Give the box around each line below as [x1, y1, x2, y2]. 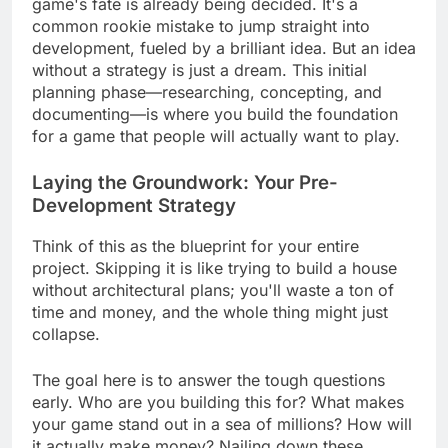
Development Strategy [32, 211, 236, 235]
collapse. [32, 342, 100, 363]
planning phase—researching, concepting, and [32, 99, 382, 120]
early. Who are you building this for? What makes [32, 410, 404, 431]
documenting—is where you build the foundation [32, 121, 398, 142]
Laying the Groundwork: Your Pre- [32, 188, 338, 212]
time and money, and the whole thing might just [32, 320, 388, 341]
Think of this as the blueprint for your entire [32, 254, 359, 275]
